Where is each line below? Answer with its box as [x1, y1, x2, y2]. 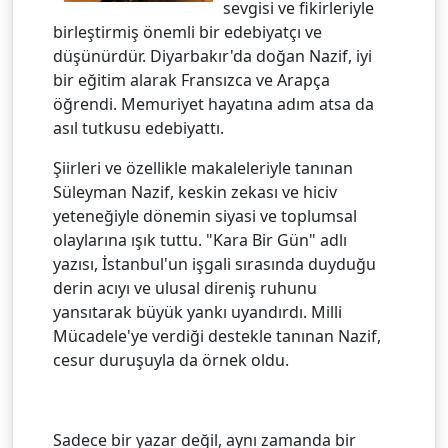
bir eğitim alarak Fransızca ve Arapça [53, 68, 330, 91]
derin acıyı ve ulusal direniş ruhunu [53, 276, 317, 299]
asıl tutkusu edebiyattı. [53, 116, 224, 139]
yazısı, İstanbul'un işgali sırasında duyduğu [53, 252, 376, 275]
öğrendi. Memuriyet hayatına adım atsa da [53, 92, 374, 115]
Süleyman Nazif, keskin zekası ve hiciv [53, 180, 337, 203]
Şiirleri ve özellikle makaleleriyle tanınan [53, 156, 353, 179]
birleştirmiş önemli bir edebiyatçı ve [53, 20, 322, 43]
